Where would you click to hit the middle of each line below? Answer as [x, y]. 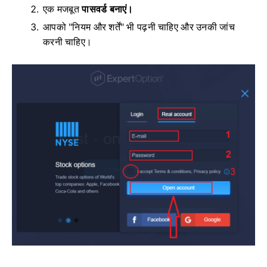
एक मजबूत [63, 10]
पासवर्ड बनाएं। [108, 10]
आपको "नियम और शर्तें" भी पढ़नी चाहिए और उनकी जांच [139, 27]
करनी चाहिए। [68, 42]
